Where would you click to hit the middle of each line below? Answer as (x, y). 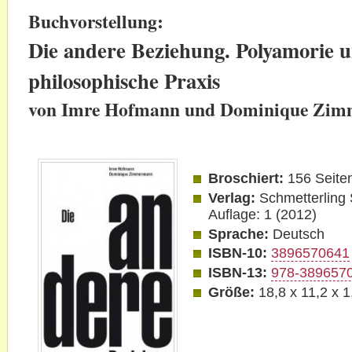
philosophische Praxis (124, 81)
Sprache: (239, 234)
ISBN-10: (238, 253)
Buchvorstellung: (95, 22)
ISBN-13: (238, 273)
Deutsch (297, 234)
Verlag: (232, 198)
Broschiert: (246, 178)
